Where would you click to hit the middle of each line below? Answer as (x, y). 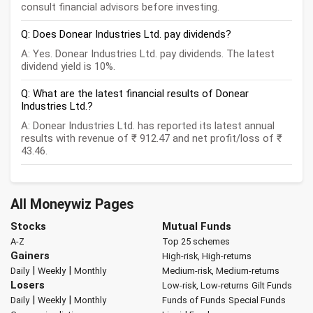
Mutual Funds (196, 227)
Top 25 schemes (196, 242)
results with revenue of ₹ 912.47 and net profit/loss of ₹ (152, 139)
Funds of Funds (194, 300)
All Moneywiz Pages (72, 205)
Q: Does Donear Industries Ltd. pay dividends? (126, 35)
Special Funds (257, 300)
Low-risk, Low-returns (205, 286)
